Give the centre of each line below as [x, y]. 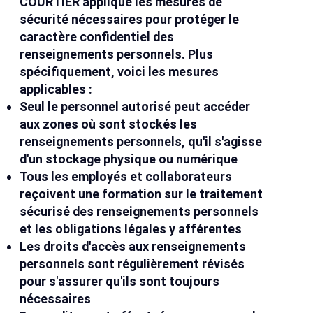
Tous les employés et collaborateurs [126, 177]
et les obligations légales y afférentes [131, 229]
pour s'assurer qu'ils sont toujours [120, 282]
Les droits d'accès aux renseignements [133, 247]
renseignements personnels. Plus [117, 54]
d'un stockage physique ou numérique [129, 159]
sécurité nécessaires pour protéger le [130, 20]
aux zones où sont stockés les [109, 124]
